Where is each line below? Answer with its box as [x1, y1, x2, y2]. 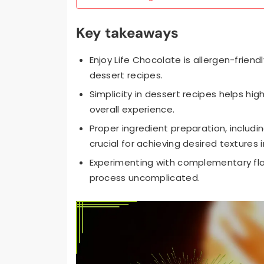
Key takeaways [76, 24, 179, 42]
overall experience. [89, 103, 175, 116]
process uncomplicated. [89, 171, 200, 184]
